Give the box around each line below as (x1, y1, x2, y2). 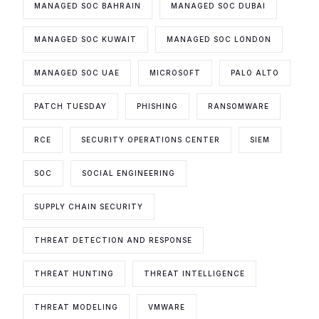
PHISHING (137, 101, 179, 110)
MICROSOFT (150, 68, 202, 77)
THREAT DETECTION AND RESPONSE (34, 235, 193, 244)
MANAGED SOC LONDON (167, 34, 272, 43)
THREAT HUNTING (34, 268, 115, 278)
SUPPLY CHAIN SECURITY (34, 202, 144, 211)
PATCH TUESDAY (34, 101, 108, 110)
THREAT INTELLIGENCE (144, 268, 246, 278)
